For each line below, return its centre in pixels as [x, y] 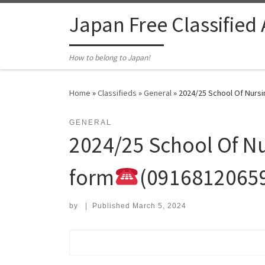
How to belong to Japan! [110, 58]
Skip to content [45, 17]
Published [112, 206]
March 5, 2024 [159, 206]
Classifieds [117, 93]
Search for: [98, 237]
